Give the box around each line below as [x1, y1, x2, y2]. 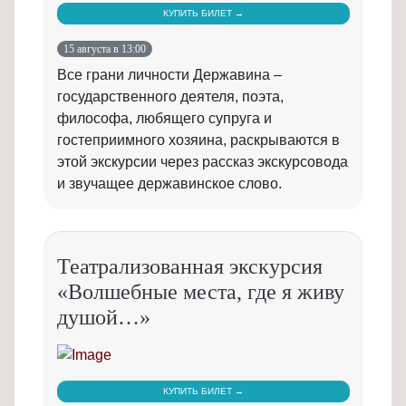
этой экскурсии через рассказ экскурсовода [57, 154, 348, 170]
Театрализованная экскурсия [57, 255, 323, 279]
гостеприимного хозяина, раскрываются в [57, 132, 340, 149]
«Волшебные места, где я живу [57, 280, 344, 304]
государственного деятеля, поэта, [57, 89, 284, 105]
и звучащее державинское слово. [57, 176, 282, 192]
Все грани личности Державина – [57, 67, 282, 83]
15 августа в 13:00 [63, 43, 147, 56]
